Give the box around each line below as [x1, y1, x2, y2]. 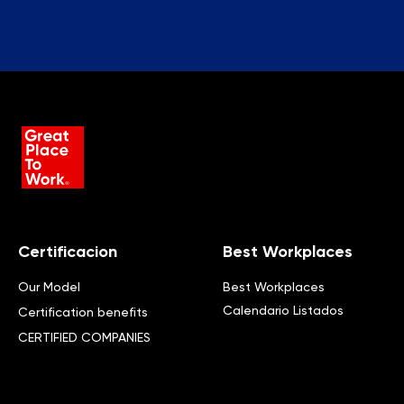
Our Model [18, 280, 80, 295]
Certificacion [18, 242, 117, 262]
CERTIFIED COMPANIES [18, 330, 151, 345]
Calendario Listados [223, 303, 344, 318]
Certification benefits [18, 305, 148, 320]
